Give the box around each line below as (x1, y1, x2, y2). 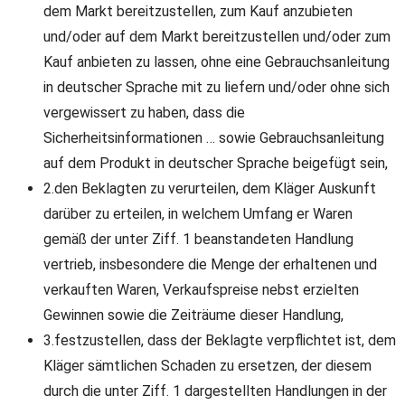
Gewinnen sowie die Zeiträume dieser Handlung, (43, 306, 344, 325)
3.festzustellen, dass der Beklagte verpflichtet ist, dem (43, 332, 396, 350)
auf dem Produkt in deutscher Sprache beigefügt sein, (43, 155, 388, 173)
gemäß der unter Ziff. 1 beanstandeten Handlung (43, 231, 353, 249)
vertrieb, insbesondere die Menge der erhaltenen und (43, 256, 377, 274)
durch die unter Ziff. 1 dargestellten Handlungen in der (43, 382, 387, 400)
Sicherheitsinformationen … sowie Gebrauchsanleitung (43, 129, 384, 147)
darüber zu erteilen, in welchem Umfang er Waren (43, 205, 353, 223)
